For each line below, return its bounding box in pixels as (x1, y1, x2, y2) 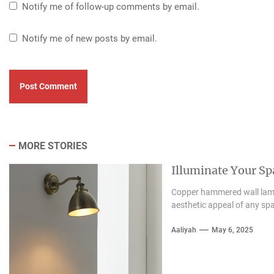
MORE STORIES (18, 139, 87, 152)
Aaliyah (171, 225, 196, 234)
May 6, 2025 (211, 225, 253, 234)
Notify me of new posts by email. (21, 32, 157, 44)
